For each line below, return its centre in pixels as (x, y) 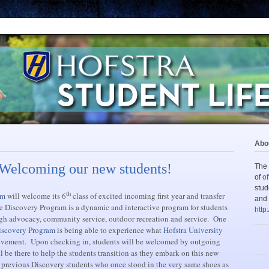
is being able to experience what (109, 230)
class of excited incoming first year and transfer (148, 196)
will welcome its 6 (36, 196)
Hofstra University (193, 230)
